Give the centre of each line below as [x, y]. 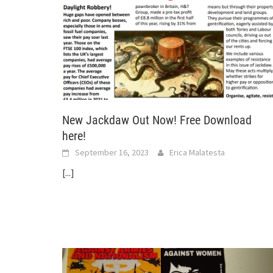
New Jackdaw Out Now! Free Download [157, 120]
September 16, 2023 [112, 153]
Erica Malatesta [197, 153]
